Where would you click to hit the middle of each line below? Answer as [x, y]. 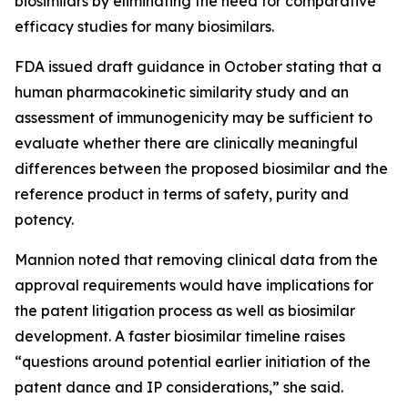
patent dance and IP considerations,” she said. [179, 388]
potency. [44, 220]
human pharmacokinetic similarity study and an [182, 92]
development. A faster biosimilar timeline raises [180, 337]
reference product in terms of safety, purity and [182, 194]
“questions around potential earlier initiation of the [193, 362]
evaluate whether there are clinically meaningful [186, 143]
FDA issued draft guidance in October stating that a [198, 67]
